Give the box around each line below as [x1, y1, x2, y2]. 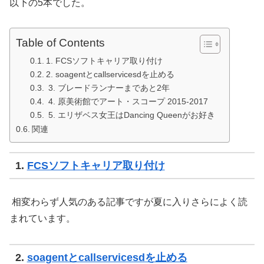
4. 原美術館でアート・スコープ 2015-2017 [45, 97, 210, 107]
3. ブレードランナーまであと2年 [45, 84, 172, 93]
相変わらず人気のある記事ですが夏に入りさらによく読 [9, 197, 247, 207]
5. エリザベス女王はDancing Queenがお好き [45, 111, 217, 120]
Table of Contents [16, 37, 105, 49]
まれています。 [9, 213, 75, 224]
